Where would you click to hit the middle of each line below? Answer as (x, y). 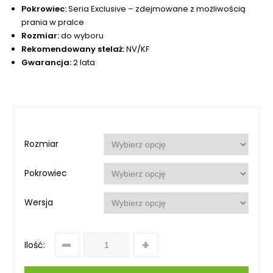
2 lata (83, 63)
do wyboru (81, 36)
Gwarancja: (46, 63)
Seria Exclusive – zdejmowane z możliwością (156, 9)
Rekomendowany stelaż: (74, 49)
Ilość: (35, 245)
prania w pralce (53, 23)
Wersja (39, 203)
